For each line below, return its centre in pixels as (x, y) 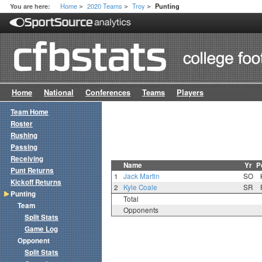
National (59, 93)
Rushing (24, 136)
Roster (22, 124)
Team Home (30, 112)
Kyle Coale (140, 187)
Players (190, 93)
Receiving (27, 159)
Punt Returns (32, 171)
